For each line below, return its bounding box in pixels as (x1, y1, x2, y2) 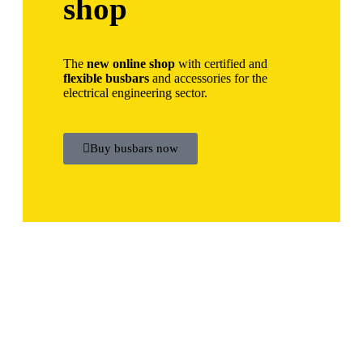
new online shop (87, 57, 175, 71)
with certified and (175, 57, 267, 71)
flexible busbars (63, 71, 149, 86)
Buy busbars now (90, 142, 178, 156)
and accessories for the (149, 71, 267, 86)
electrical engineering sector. (63, 86, 207, 100)
